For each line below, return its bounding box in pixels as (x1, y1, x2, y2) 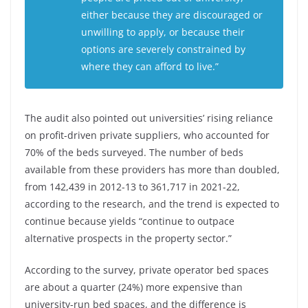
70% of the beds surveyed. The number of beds (25, 146, 243, 159)
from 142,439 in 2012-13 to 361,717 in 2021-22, (25, 180, 240, 193)
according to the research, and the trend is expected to (25, 197, 279, 210)
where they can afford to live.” (81, 60, 219, 73)
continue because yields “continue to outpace (25, 214, 234, 228)
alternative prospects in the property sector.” (25, 232, 232, 245)
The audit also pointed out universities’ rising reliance (25, 111, 273, 124)
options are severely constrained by (81, 43, 245, 56)
